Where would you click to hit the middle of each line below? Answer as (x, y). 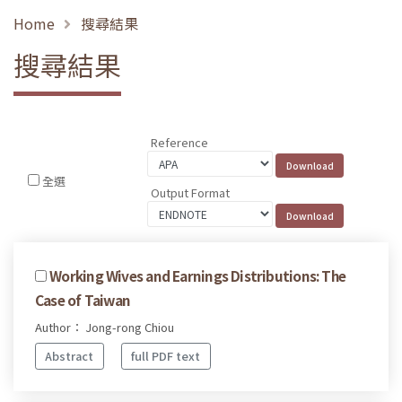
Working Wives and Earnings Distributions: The (198, 275)
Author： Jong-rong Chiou (105, 327)
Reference (180, 143)
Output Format (191, 192)
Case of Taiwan (83, 299)
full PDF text (166, 356)
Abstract (70, 356)
